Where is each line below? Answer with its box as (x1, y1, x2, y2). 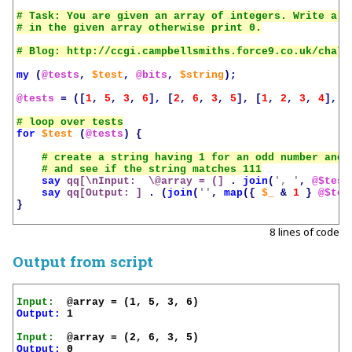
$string (180, 69, 225, 82)
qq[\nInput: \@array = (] (67, 175, 225, 188)
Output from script (13, 251, 153, 271)
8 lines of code (269, 224, 339, 239)
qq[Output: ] (67, 187, 143, 200)
